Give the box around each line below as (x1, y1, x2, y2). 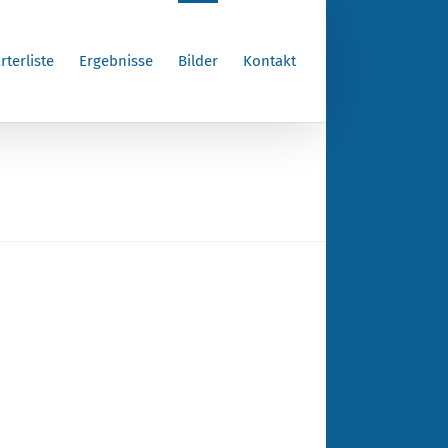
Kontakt (243, 52, 296, 70)
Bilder (178, 52, 218, 70)
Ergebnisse (79, 52, 153, 70)
